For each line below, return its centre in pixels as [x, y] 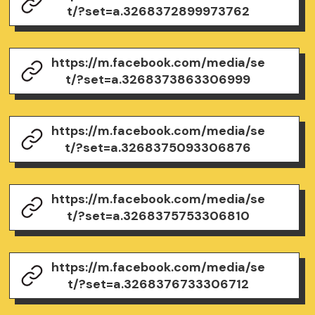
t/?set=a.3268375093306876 [158, 148]
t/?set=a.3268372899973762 [158, 12]
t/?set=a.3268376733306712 [158, 284]
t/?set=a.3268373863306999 [158, 80]
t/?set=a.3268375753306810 [158, 216]
